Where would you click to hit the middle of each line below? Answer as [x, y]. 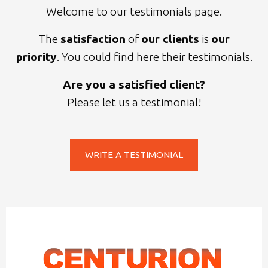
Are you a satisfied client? [134, 84]
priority [36, 57]
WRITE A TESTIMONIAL [134, 155]
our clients [170, 39]
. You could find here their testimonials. [154, 57]
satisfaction [93, 39]
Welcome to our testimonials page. [134, 11]
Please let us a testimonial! [134, 102]
